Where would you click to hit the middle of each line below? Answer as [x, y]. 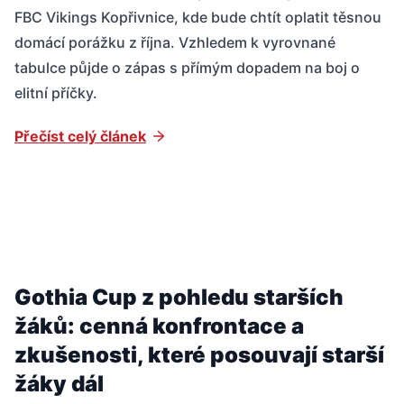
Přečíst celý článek [80, 136]
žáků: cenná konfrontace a [159, 326]
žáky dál [59, 383]
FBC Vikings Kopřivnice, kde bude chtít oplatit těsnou [198, 17]
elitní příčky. [56, 92]
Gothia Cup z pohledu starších [179, 297]
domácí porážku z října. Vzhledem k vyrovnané [175, 42]
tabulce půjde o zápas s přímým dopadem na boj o [187, 67]
